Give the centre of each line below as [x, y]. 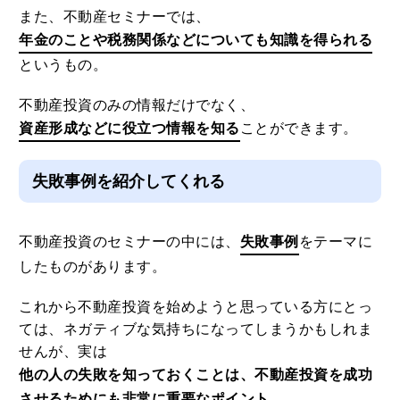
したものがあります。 [93, 266]
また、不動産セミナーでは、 [115, 16]
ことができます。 [299, 128]
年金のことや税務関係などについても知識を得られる [196, 39]
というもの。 [63, 64]
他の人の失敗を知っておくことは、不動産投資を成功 [196, 374]
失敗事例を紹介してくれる [129, 181]
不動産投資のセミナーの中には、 [129, 241]
